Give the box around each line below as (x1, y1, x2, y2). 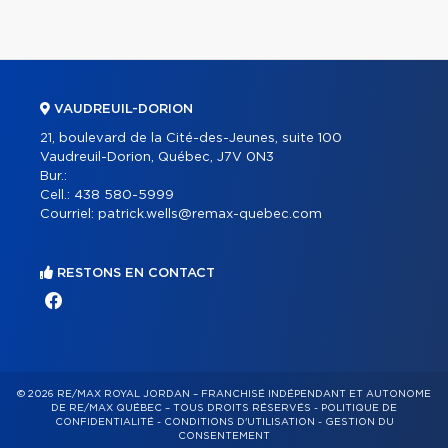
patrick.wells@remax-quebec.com (98, 208, 322, 221)
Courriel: (40, 208, 98, 221)
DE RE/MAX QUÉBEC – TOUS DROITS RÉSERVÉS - (51, 403, 321, 413)
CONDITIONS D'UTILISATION (163, 417, 315, 427)
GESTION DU (324, 417, 394, 427)
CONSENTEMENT (178, 431, 270, 441)
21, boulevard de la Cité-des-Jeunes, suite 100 (40, 132, 342, 145)
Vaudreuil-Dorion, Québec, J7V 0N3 (40, 151, 274, 164)
